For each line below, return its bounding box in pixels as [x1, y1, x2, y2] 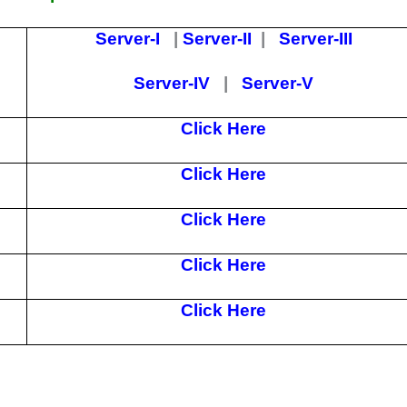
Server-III [278, 28, 352, 48]
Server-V [242, 73, 313, 93]
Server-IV [134, 73, 210, 93]
